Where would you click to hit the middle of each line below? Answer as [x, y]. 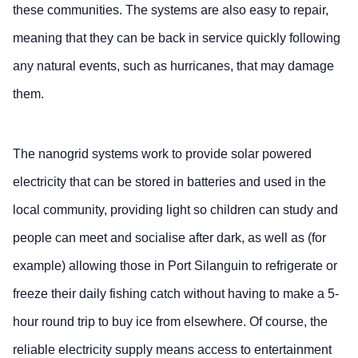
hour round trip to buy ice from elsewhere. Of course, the [170, 321]
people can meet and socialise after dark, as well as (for [169, 237]
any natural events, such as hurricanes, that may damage [173, 66]
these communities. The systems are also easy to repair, [171, 10]
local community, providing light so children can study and [175, 209]
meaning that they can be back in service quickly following [177, 38]
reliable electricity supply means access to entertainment [172, 349]
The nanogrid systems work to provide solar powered [162, 153]
